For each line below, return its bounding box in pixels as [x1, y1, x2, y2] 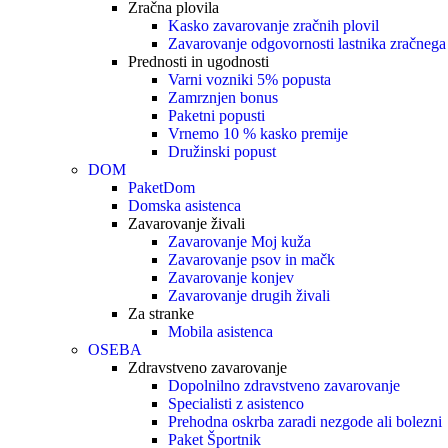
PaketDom [128, 179, 195, 196]
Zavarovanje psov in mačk [168, 251, 335, 268]
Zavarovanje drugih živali [168, 287, 330, 304]
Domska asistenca [128, 197, 241, 214]
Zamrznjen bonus [168, 89, 278, 106]
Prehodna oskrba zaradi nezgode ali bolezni [168, 413, 442, 430]
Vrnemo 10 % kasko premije [168, 125, 348, 142]
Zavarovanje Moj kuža [168, 233, 311, 250]
